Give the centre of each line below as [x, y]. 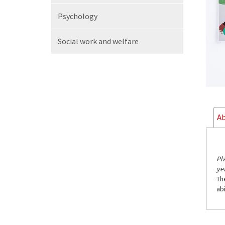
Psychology [78, 16]
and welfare [119, 41]
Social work [78, 41]
